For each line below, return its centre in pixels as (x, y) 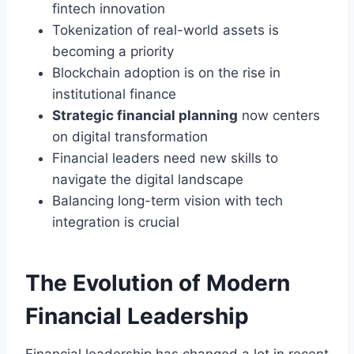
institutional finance (114, 94)
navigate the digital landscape (148, 179)
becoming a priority (113, 51)
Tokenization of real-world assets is (166, 30)
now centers (279, 115)
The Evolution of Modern (158, 282)
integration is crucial (116, 222)
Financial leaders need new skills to (165, 158)
